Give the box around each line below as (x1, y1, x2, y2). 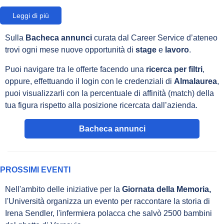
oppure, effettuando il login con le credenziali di (5, 77, 174, 85)
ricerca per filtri (144, 65, 202, 73)
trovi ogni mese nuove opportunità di (5, 45, 135, 54)
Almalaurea (174, 77, 217, 85)
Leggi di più (12, 11, 49, 19)
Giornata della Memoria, (122, 185, 211, 193)
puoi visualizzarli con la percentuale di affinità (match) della (5, 89, 214, 97)
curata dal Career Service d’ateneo (92, 33, 217, 42)
